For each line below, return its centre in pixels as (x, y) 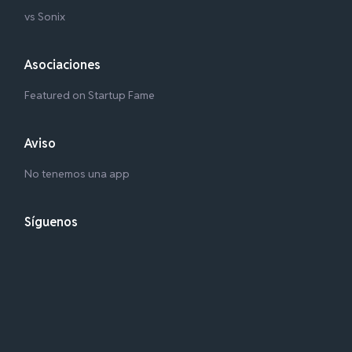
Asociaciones (62, 64)
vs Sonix (44, 16)
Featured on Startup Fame (89, 95)
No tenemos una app (77, 173)
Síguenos (51, 222)
